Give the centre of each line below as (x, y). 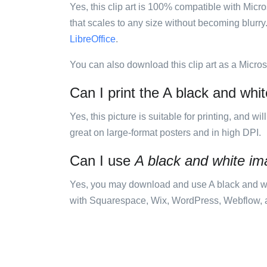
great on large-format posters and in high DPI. (165, 133)
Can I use (102, 161)
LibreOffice (93, 39)
